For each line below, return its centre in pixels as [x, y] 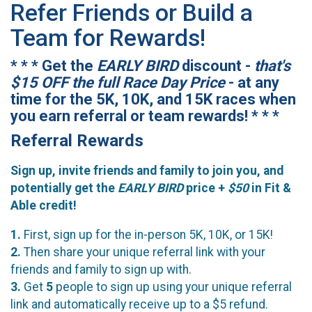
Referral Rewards [77, 141]
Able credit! [44, 205]
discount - [216, 66]
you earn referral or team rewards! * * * [145, 116]
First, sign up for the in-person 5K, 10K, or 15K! [148, 235]
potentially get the [64, 188]
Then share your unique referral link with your [143, 252]
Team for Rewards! [108, 38]
